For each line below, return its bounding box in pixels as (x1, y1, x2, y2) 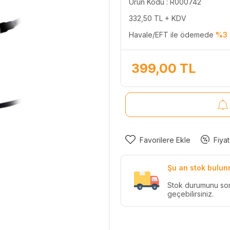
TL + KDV (152, 13, 186, 23)
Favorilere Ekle (140, 135, 190, 144)
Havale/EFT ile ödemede (129, 30, 216, 39)
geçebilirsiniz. (167, 189, 214, 198)
